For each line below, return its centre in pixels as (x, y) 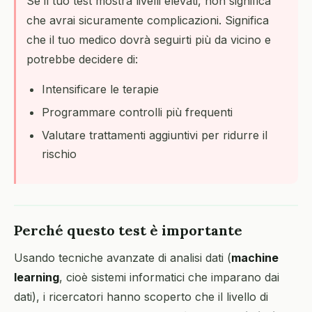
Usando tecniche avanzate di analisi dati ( (123, 258)
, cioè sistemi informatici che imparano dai (169, 277)
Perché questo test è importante (128, 230)
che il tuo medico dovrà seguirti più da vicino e (149, 40)
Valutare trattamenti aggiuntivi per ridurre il (155, 135)
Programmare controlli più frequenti (137, 112)
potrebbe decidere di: (82, 59)
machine (255, 258)
